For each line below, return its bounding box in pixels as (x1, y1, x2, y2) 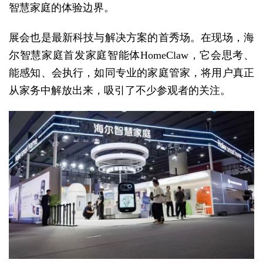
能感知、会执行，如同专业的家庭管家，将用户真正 (9, 66, 254, 79)
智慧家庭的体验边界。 (9, 2, 114, 14)
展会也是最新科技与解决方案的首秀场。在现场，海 (9, 31, 254, 43)
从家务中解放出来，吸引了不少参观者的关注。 (9, 84, 231, 96)
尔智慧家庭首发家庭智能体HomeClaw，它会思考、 (9, 49, 254, 61)
